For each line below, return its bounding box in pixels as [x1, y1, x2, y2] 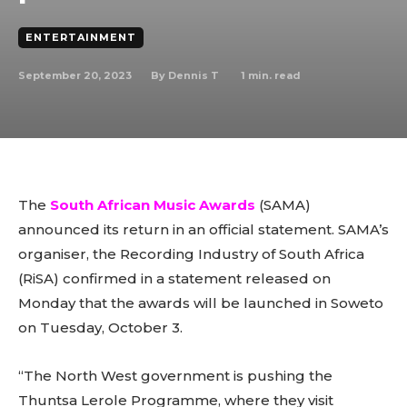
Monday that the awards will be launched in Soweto [18, 294, 383, 312]
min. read [245, 68, 301, 82]
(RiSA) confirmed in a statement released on [18, 270, 331, 287]
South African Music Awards [50, 196, 255, 213]
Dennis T [168, 69, 219, 82]
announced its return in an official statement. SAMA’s [18, 221, 389, 238]
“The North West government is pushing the [18, 367, 333, 384]
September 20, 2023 [18, 68, 132, 82]
